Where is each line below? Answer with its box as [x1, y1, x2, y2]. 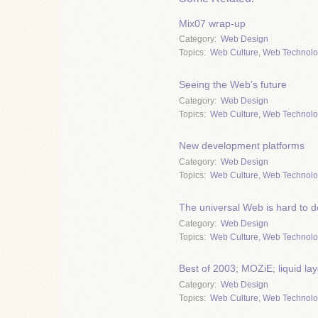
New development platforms [179, 140, 305, 152]
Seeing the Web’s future [179, 79, 287, 91]
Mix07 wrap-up [179, 17, 246, 29]
